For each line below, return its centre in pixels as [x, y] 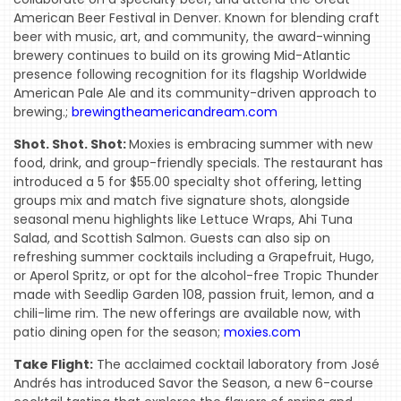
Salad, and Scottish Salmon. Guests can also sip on [172, 239]
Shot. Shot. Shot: [71, 145]
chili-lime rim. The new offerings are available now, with [187, 314]
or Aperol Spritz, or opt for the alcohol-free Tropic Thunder [196, 276]
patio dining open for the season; [119, 333]
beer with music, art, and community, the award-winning [192, 37]
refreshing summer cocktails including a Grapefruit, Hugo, [194, 257]
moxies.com [262, 333]
